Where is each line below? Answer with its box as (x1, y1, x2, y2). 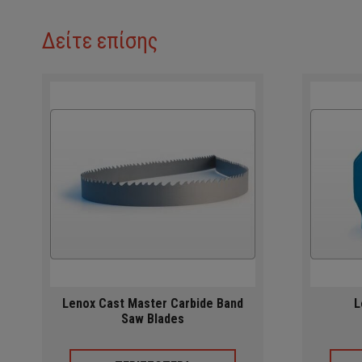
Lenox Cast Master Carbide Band (62, 296, 243, 312)
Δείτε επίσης (42, 28, 158, 54)
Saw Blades (121, 311, 184, 327)
